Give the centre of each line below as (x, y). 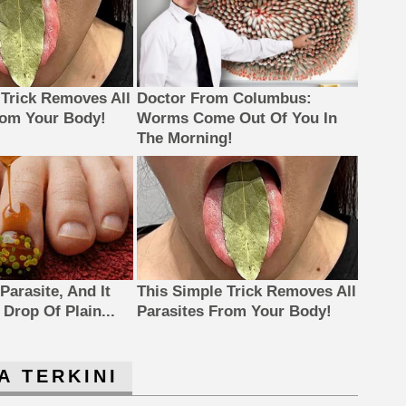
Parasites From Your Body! (234, 311)
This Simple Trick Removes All (246, 291)
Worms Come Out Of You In (237, 118)
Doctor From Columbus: (224, 98)
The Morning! (184, 138)
